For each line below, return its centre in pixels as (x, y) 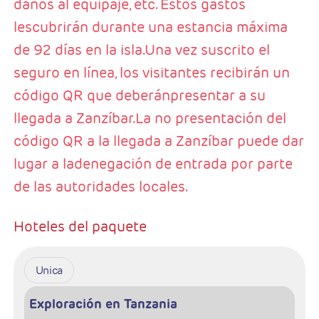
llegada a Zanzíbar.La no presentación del (150, 119)
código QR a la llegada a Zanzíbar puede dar (158, 141)
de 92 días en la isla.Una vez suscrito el (141, 50)
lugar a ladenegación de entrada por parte (153, 164)
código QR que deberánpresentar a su (139, 96)
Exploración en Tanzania (104, 304)
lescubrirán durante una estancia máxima (150, 27)
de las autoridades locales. (100, 187)
